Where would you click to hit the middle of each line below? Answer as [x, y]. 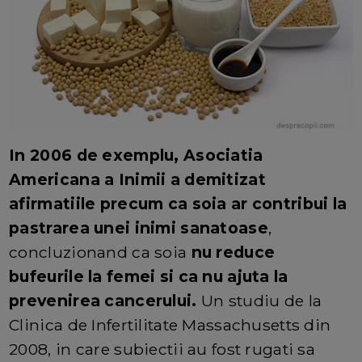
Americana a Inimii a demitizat [137, 180]
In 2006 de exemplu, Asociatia [136, 156]
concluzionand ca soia [98, 253]
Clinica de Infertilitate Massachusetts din [170, 325]
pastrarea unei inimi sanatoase [139, 228]
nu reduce [231, 253]
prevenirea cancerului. [103, 301]
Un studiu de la [259, 301]
